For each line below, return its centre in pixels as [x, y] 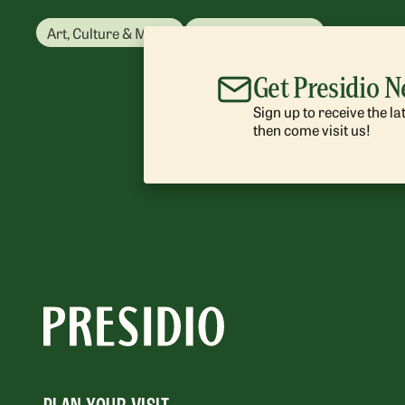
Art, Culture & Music [110, 32]
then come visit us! [311, 129]
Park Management [254, 32]
